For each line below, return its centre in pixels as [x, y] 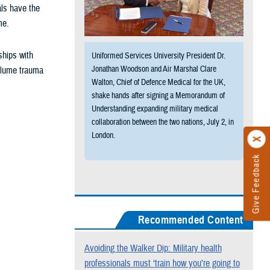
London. [103, 135]
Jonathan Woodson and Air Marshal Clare [154, 69]
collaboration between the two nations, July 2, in [162, 122]
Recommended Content [190, 220]
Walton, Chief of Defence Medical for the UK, [158, 82]
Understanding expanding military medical [155, 109]
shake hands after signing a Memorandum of [158, 96]
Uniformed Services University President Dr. [158, 56]
